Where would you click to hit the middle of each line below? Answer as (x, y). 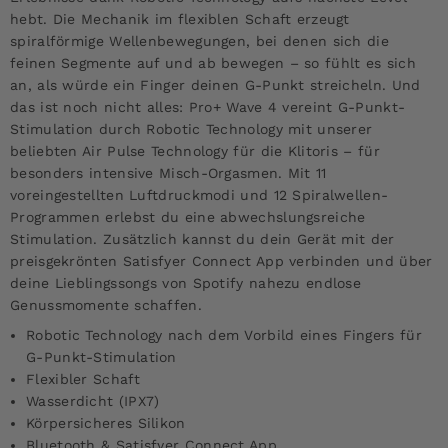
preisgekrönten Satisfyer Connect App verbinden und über (221, 260)
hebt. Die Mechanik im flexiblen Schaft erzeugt (180, 18)
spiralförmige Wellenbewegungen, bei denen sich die (199, 40)
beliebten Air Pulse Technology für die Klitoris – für (195, 150)
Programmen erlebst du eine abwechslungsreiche (188, 216)
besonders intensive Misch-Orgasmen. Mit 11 (168, 172)
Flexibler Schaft (83, 378)
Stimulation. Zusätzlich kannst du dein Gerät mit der (202, 238)
